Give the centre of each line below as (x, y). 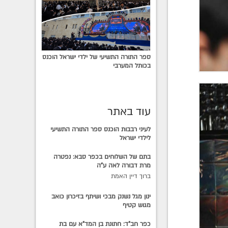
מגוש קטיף (137, 205)
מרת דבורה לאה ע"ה (124, 165)
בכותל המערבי (132, 65)
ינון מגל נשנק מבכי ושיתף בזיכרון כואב (101, 196)
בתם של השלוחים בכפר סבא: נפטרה (102, 156)
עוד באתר (129, 111)
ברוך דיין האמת (131, 176)
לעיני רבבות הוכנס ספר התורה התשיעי (101, 129)
